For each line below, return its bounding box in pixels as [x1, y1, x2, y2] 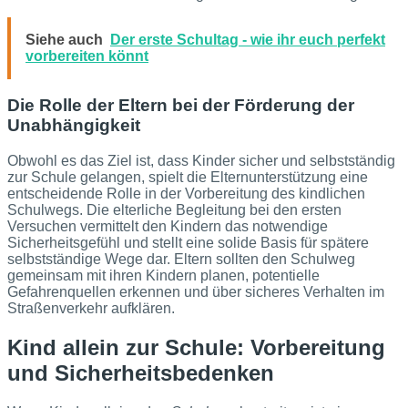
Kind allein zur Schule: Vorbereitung [7, 334, 385, 360]
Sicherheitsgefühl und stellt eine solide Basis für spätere [7, 235, 369, 250]
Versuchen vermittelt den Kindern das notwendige [7, 219, 328, 234]
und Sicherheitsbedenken [7, 360, 274, 385]
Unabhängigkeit [7, 116, 140, 136]
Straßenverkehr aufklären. [7, 301, 175, 316]
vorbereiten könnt [25, 47, 148, 64]
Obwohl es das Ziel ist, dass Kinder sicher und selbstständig [7, 153, 395, 168]
